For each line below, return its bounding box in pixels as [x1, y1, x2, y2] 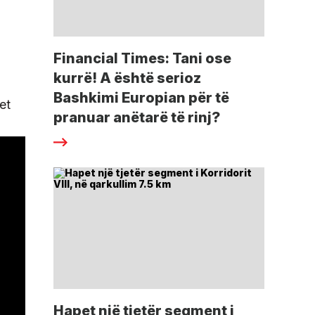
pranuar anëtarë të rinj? [53, 109, 220, 127]
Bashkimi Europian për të [53, 89, 229, 107]
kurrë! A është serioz [53, 70, 201, 87]
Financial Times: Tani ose [53, 50, 231, 67]
